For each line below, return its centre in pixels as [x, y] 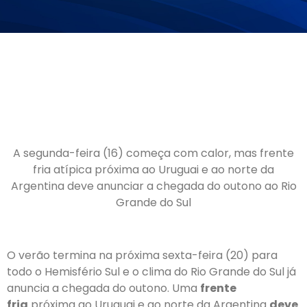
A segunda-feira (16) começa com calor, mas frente [153, 153]
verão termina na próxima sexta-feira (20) [134, 255]
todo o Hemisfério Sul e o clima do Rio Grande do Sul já [151, 271]
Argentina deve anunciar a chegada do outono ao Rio [153, 186]
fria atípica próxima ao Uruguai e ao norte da [153, 170]
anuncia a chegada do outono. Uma [103, 288]
